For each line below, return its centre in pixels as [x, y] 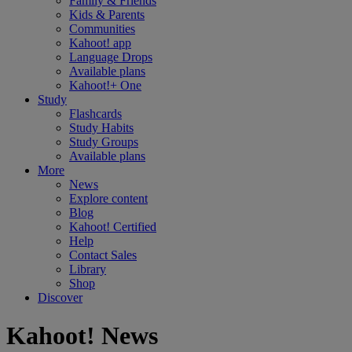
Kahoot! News [82, 336]
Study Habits [101, 128]
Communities [102, 29]
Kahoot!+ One [105, 85]
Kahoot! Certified [113, 227]
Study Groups [104, 142]
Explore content [108, 198]
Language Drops [111, 57]
